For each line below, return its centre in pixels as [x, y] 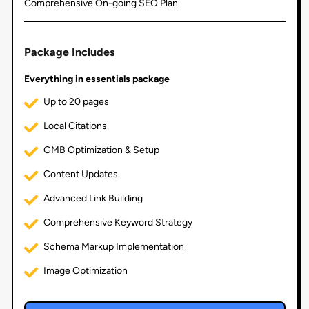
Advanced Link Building [93, 198]
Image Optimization [85, 270]
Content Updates [80, 174]
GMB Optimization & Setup [101, 150]
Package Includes [69, 52]
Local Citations [75, 126]
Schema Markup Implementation [113, 246]
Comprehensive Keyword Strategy [118, 222]
